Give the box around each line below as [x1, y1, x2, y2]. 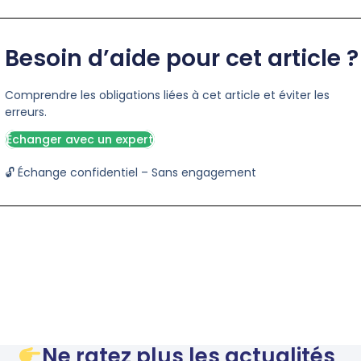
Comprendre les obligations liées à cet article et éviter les [5, 87, 330, 104]
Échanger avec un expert [6, 131, 153, 148]
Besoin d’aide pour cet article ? [5, 43, 359, 75]
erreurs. [5, 104, 47, 121]
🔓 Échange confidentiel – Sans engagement [5, 164, 256, 181]
